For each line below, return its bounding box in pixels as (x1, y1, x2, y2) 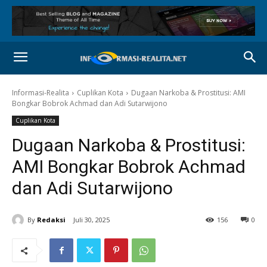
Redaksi (37, 215, 66, 224)
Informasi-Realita (12, 88, 69, 98)
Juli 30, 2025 (73, 215, 110, 225)
